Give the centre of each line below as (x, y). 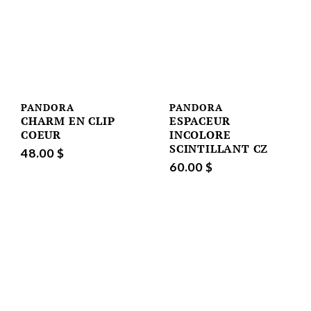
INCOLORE (200, 134)
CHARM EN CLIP (68, 120)
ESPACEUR (200, 120)
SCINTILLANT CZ (219, 148)
